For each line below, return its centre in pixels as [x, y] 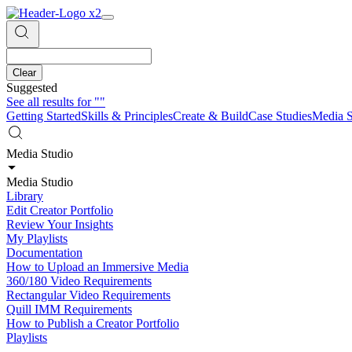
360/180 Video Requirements [79, 281]
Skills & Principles [127, 116]
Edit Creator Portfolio [60, 210]
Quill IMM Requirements [69, 309]
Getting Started [44, 116]
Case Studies [280, 116]
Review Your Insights [60, 224]
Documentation [44, 253]
